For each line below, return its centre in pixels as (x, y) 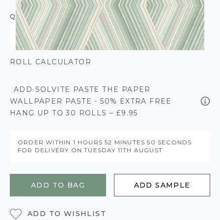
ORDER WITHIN (45, 142)
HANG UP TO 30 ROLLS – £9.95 (74, 113)
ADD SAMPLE (162, 185)
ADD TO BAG (58, 185)
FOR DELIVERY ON (51, 150)
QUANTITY (28, 16)
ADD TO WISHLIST (67, 213)
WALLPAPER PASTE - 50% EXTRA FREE (91, 101)
